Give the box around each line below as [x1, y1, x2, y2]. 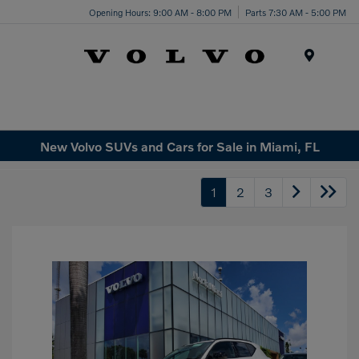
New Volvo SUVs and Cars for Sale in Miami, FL [39, 138, 320, 154]
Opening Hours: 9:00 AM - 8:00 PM [89, 6, 232, 18]
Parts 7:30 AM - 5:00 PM [245, 6, 346, 18]
